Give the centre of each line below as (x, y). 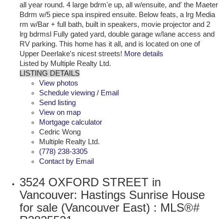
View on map (60, 112)
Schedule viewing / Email (79, 93)
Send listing (57, 102)
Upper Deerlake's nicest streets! (71, 54)
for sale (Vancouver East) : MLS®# (109, 207)
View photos (59, 83)
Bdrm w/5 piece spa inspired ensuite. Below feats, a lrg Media (117, 14)
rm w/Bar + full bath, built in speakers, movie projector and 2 (115, 24)
